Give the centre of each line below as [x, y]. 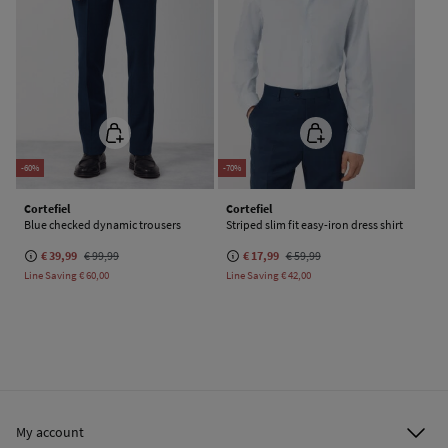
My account [50, 431]
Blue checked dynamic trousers [102, 224]
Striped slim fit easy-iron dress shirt [314, 224]
